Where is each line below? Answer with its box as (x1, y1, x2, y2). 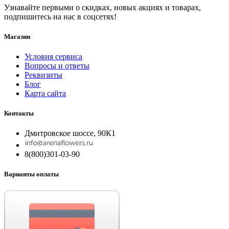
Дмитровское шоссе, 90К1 (25, 129, 116, 138)
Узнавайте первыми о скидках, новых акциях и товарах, (4, 3, 201, 12)
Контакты (4, 109, 34, 118)
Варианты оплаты (4, 170, 59, 178)
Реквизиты (25, 70, 62, 79)
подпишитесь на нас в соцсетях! (4, 12, 117, 21)
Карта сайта (25, 88, 66, 98)
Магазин (4, 32, 30, 40)
